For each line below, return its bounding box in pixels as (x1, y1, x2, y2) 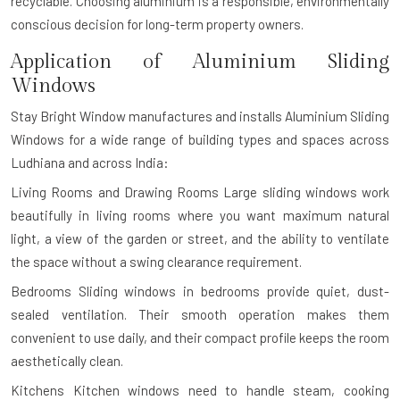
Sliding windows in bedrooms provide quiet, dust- (71, 283, 389, 300)
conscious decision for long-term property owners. (11, 16, 304, 33)
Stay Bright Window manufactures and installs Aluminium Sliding (11, 108, 389, 125)
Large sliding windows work (219, 184, 389, 201)
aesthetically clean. (11, 353, 123, 370)
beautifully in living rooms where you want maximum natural (11, 207, 389, 224)
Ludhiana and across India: (11, 154, 169, 171)
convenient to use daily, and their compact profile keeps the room (11, 329, 389, 346)
